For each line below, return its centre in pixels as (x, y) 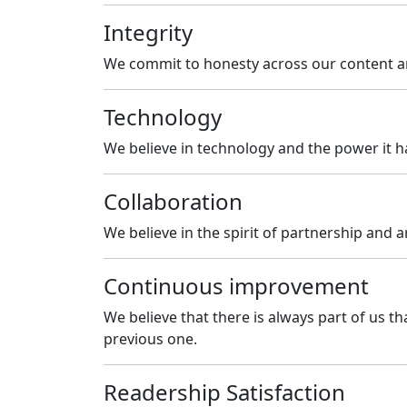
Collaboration (173, 201)
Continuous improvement (236, 285)
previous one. (150, 338)
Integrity (148, 32)
